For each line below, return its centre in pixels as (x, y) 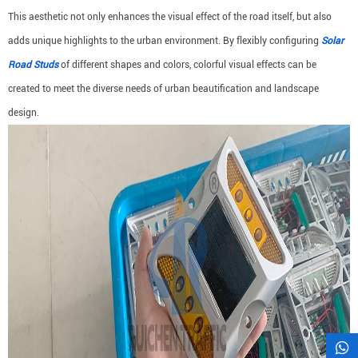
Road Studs (33, 65)
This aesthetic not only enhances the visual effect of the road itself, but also (170, 17)
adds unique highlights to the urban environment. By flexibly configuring (165, 41)
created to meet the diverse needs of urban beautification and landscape (163, 89)
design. (24, 113)
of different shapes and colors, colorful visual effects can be (187, 65)
